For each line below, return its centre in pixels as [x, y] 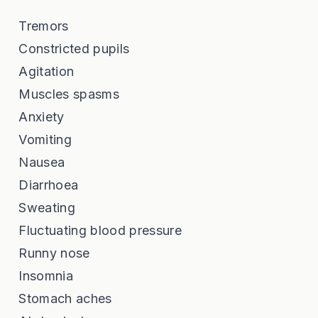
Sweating [47, 207]
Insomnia [46, 275]
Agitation [46, 71]
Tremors [44, 26]
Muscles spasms [69, 94]
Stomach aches [65, 298]
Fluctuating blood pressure [100, 230]
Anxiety [42, 116]
